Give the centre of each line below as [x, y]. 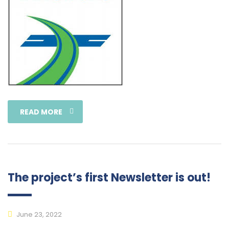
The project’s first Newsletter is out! [109, 177]
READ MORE [41, 112]
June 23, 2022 [38, 214]
